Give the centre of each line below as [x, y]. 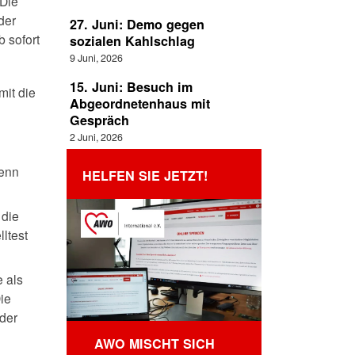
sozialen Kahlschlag [133, 40]
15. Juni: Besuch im [132, 87]
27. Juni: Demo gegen [137, 24]
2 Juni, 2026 [97, 137]
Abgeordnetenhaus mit [140, 104]
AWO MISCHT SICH [154, 343]
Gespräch [100, 120]
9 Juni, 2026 [97, 57]
